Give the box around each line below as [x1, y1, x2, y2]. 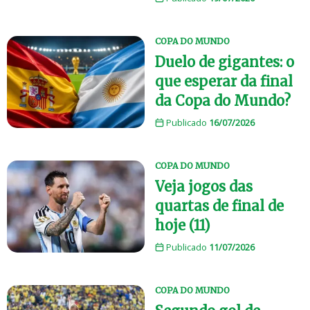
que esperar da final [155, 73, 293, 91]
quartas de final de [155, 197, 284, 215]
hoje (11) [155, 217, 210, 235]
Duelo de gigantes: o [155, 53, 294, 71]
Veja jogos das [155, 178, 253, 196]
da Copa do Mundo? [155, 92, 291, 110]
